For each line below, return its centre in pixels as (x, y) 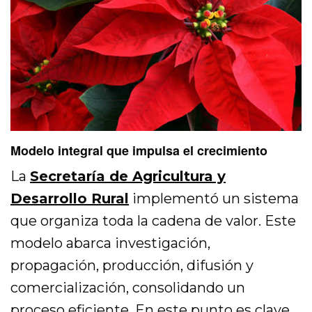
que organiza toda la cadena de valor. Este (154, 220)
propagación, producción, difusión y (132, 265)
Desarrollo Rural (70, 198)
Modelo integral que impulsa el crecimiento (139, 150)
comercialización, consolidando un (128, 287)
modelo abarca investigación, (111, 243)
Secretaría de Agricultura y (128, 176)
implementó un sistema (214, 198)
